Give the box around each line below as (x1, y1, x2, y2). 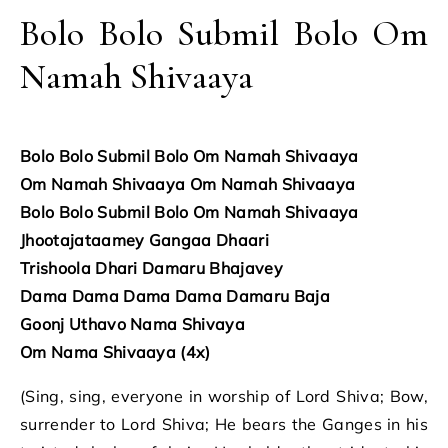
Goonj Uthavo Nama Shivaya (20, 314, 245, 334)
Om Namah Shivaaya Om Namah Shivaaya (20, 174, 356, 194)
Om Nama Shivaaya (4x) (20, 342, 211, 362)
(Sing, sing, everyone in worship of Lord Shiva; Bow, (20, 386, 428, 406)
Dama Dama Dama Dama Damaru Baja (20, 286, 330, 306)
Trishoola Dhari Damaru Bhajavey (20, 258, 283, 278)
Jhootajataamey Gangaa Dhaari (20, 230, 269, 250)
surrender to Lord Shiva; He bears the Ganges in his (20, 414, 428, 434)
